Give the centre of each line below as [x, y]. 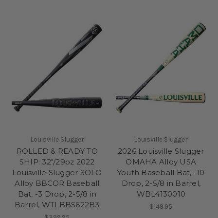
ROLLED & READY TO [57, 151]
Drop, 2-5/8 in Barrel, [161, 183]
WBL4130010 [161, 194]
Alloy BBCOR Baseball [57, 183]
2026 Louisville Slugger [161, 151]
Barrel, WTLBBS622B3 [57, 205]
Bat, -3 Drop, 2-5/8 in [57, 194]
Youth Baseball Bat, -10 [161, 173]
